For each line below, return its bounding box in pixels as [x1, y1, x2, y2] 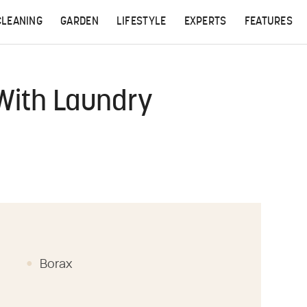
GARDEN [60, 16, 99, 27]
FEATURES [244, 16, 293, 27]
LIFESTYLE [116, 16, 167, 27]
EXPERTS [184, 16, 227, 27]
